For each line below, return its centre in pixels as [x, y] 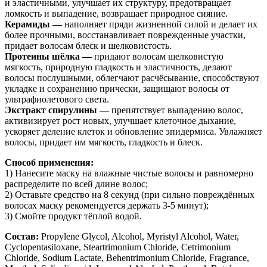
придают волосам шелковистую [159, 56]
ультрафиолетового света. [57, 99]
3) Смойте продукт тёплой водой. [73, 216]
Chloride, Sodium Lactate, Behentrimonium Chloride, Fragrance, [127, 257]
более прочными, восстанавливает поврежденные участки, [125, 35]
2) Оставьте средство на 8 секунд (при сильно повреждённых [130, 194]
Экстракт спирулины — [58, 110]
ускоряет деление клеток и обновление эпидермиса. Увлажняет [133, 131]
